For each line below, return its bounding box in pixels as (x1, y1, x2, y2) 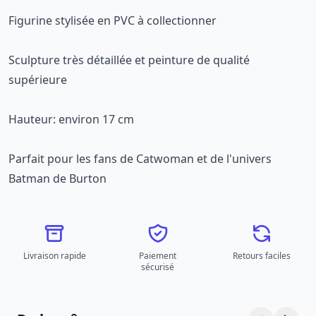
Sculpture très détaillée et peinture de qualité (8, 52, 250, 68)
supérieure (8, 72, 67, 87)
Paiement (139, 250, 177, 262)
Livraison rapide (23, 250, 86, 262)
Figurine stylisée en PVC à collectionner (8, 13, 217, 28)
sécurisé (141, 261, 175, 273)
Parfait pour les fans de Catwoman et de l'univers (8, 151, 272, 166)
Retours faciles (232, 250, 291, 262)
